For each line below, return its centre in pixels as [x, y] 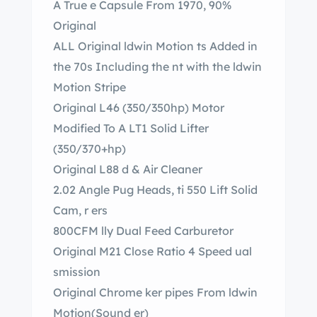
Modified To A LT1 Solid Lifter [131, 128]
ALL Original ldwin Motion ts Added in [88, 46]
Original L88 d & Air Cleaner [162, 169]
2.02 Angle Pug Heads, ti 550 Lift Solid [115, 190]
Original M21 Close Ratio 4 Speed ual [144, 251]
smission [77, 272]
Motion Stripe [90, 87]
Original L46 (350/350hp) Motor [139, 108]
